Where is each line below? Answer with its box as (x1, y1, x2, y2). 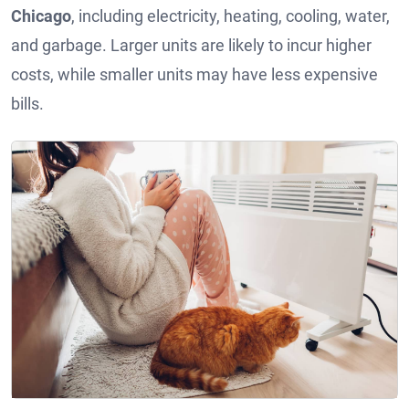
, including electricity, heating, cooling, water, (71, 5, 390, 26)
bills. (11, 93, 44, 113)
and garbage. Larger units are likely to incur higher (11, 35, 372, 55)
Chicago (11, 5, 71, 26)
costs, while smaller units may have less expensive (11, 64, 378, 84)
